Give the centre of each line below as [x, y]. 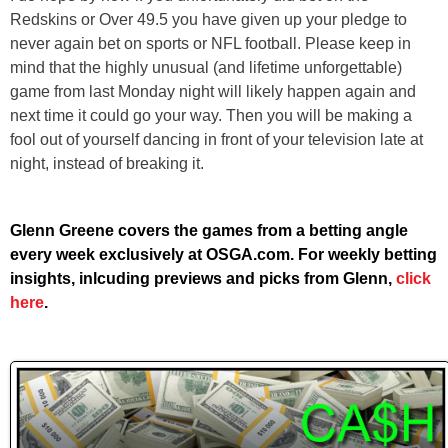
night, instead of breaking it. [107, 163]
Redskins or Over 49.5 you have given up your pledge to [208, 19]
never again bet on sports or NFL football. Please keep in [210, 43]
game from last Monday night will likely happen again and [213, 91]
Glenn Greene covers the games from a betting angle [209, 230]
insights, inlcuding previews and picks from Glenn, [203, 278]
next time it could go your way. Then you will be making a [211, 115]
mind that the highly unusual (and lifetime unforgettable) [206, 67]
